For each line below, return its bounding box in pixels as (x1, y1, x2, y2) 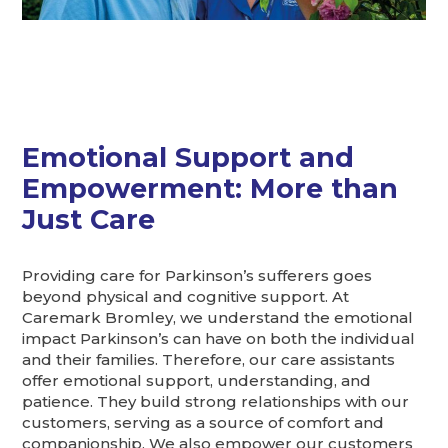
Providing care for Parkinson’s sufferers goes (22, 265, 373, 285)
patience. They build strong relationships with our (22, 391, 410, 411)
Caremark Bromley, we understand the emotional (22, 307, 414, 327)
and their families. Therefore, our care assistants (22, 349, 396, 369)
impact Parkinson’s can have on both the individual (22, 328, 416, 348)
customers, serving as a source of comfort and (22, 412, 385, 432)
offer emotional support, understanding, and (22, 370, 372, 390)
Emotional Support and (22, 141, 355, 175)
